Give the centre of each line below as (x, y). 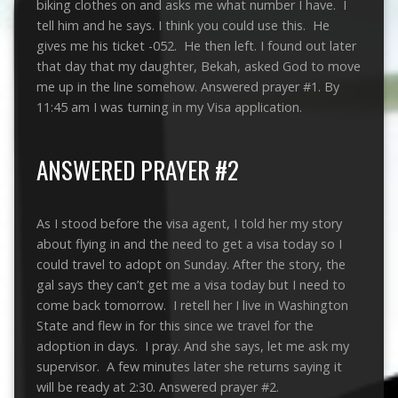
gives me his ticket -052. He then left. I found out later (196, 45)
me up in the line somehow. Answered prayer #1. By (187, 86)
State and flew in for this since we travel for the (175, 325)
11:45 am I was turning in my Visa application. (169, 107)
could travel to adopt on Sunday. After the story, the (191, 264)
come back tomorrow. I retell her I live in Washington (192, 305)
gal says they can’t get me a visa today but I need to (191, 284)
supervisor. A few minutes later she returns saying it (189, 366)
